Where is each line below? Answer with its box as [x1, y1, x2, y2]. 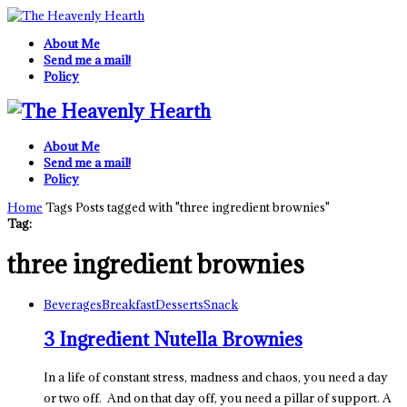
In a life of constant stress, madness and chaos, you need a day [44, 368, 388, 385]
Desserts [155, 296, 203, 313]
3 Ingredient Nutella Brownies [44, 327, 303, 352]
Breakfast [102, 296, 155, 313]
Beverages [44, 296, 102, 313]
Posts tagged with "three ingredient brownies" [75, 199, 330, 216]
